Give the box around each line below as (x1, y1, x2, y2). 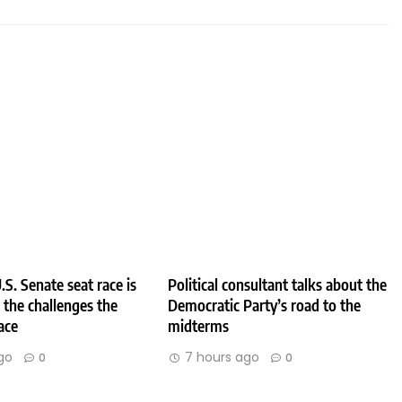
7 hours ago (185, 347, 260, 366)
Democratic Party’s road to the (168, 294, 362, 315)
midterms (168, 315, 230, 336)
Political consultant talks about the (168, 274, 388, 294)
